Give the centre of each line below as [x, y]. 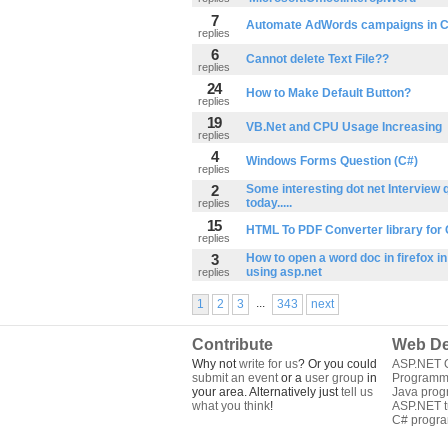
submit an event [235, 378]
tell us [357, 392]
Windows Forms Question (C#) [332, 161]
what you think [231, 406]
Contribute [232, 344]
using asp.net [284, 272]
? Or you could [337, 364]
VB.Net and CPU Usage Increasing [344, 127]
